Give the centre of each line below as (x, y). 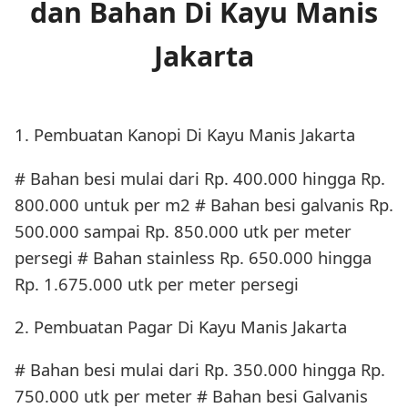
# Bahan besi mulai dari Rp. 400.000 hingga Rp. (200, 178)
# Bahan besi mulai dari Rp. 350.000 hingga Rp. (200, 370)
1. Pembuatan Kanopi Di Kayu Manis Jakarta (185, 135)
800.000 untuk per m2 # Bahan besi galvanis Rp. (204, 204)
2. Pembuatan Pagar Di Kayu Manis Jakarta (181, 327)
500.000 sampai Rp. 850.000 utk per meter (183, 230)
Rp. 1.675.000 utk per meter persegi (157, 283)
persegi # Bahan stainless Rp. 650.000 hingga (193, 257)
